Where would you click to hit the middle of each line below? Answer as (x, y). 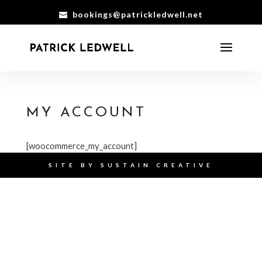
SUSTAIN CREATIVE (157, 165)
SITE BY (74, 165)
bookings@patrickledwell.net (137, 14)
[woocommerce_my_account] (81, 146)
